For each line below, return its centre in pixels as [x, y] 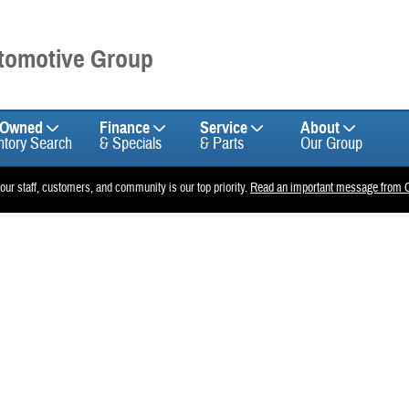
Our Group [331, 144]
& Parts [222, 144]
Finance [125, 128]
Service [224, 128]
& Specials [131, 144]
